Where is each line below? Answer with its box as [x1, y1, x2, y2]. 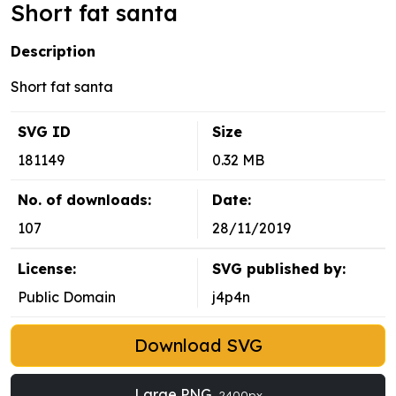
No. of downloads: [18, 191, 151, 209]
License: [18, 260, 76, 278]
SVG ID [18, 123, 71, 141]
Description [11, 42, 95, 61]
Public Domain [18, 288, 116, 307]
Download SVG [133, 334, 263, 357]
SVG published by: [212, 260, 346, 278]
